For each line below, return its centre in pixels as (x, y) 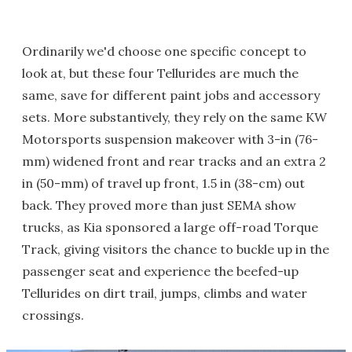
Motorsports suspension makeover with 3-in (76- (170, 139)
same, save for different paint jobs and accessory (171, 95)
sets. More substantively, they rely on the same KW (174, 117)
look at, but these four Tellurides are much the (160, 73)
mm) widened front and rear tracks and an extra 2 (174, 161)
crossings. (53, 315)
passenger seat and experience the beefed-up (160, 271)
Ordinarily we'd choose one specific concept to (164, 51)
